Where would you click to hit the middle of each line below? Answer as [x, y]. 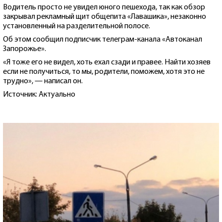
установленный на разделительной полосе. [77, 26]
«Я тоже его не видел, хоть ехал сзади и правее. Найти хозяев [107, 62]
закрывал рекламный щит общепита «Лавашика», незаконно [105, 17]
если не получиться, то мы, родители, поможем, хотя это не [104, 72]
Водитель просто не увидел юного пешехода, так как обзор [104, 7]
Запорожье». [25, 49]
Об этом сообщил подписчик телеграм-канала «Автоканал [103, 39]
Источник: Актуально [39, 94]
